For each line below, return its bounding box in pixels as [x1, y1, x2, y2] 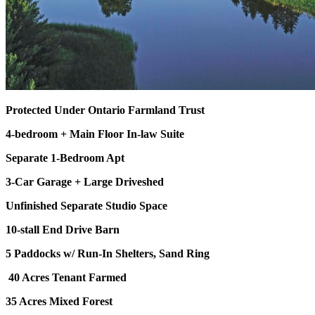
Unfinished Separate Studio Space [6, 199, 167, 212]
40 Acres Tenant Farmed [6, 271, 129, 283]
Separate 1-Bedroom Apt [6, 151, 124, 164]
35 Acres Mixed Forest [6, 295, 112, 307]
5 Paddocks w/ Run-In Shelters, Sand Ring [6, 247, 210, 259]
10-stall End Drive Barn [6, 223, 120, 236]
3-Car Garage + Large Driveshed [6, 175, 164, 188]
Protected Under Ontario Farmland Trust [6, 103, 205, 116]
